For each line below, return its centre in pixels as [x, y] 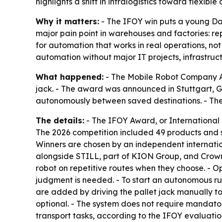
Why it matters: [67, 21]
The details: [60, 120]
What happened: [70, 77]
